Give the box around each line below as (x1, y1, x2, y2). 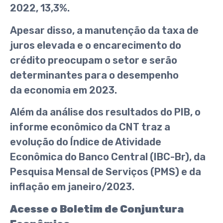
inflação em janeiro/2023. (10, 181, 134, 193)
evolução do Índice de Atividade (10, 136, 161, 148)
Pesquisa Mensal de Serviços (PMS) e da (10, 166, 201, 178)
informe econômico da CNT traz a (10, 121, 170, 133)
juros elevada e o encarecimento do (10, 39, 181, 51)
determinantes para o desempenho (10, 69, 179, 81)
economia (24, 84, 71, 96)
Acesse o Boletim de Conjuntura (10, 203, 184, 215)
